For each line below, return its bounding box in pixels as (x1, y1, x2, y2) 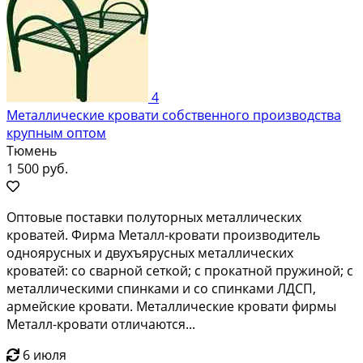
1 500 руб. (6, 159, 68, 177)
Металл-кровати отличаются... (6, 314, 195, 333)
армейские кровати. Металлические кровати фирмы (6, 297, 336, 315)
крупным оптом (6, 123, 106, 142)
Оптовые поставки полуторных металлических (6, 207, 301, 226)
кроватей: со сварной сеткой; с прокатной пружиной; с (6, 261, 353, 280)
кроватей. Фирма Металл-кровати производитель (6, 225, 320, 244)
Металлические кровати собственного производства (6, 105, 341, 124)
